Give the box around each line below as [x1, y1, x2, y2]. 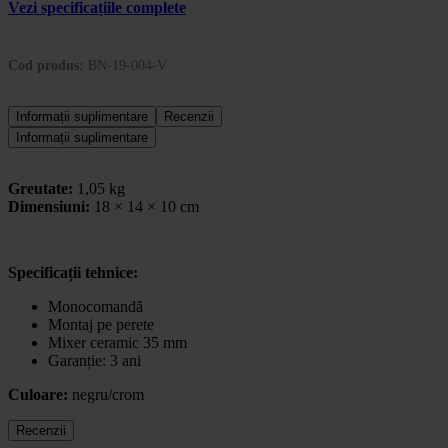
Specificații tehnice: [8, 263, 138, 281]
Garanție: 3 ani [48, 351, 141, 369]
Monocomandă [48, 297, 143, 315]
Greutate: [8, 179, 77, 197]
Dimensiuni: [8, 197, 94, 215]
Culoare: [8, 385, 68, 403]
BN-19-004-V [88, 56, 167, 73]
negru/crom [68, 385, 144, 403]
